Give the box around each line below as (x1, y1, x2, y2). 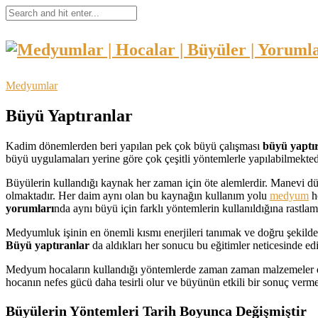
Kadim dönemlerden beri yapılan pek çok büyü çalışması (6, 139, 263, 152)
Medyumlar (6, 79, 57, 92)
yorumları (6, 202, 54, 214)
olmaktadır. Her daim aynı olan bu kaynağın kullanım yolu (6, 189, 270, 202)
